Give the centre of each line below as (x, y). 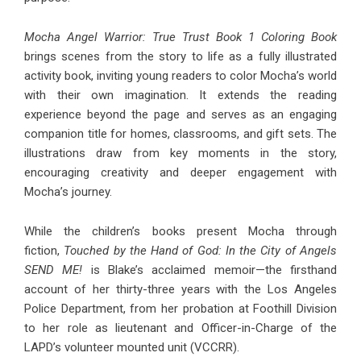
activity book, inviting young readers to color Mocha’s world (180, 76)
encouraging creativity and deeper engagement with (180, 173)
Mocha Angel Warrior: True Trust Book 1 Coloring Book (180, 37)
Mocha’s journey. (68, 192)
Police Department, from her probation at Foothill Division (180, 309)
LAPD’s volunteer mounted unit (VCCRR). (132, 348)
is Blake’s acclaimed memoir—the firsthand (210, 270)
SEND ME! (54, 270)
